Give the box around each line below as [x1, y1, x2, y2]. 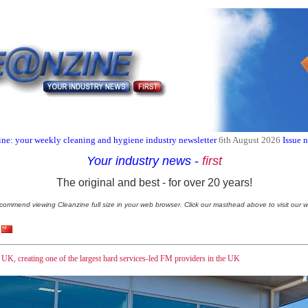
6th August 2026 [218, 135, 280, 145]
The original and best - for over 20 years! [56, 177, 252, 188]
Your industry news [86, 154, 195, 168]
